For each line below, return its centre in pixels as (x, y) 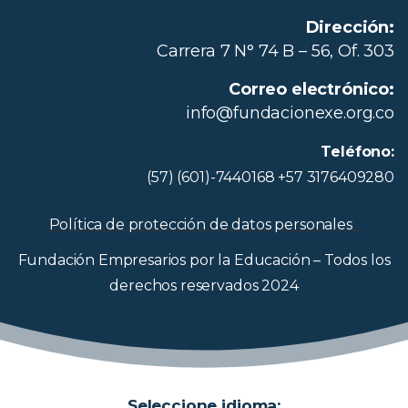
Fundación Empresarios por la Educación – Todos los (204, 260)
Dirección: (350, 28)
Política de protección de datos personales (204, 225)
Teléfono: (357, 152)
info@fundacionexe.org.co (290, 113)
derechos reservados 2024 (204, 286)
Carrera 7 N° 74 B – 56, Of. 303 (275, 51)
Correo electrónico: (311, 90)
